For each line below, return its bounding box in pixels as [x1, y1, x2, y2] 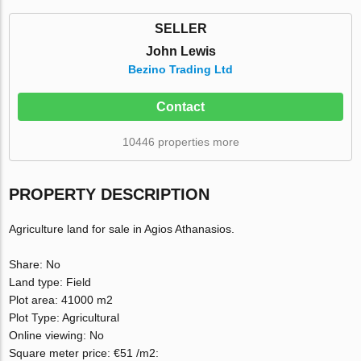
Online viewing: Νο [9, 328, 105, 342]
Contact [156, 99, 205, 114]
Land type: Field [9, 275, 92, 288]
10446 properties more [122, 135, 239, 148]
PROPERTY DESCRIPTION [9, 185, 210, 203]
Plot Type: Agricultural [9, 310, 120, 324]
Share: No [9, 257, 61, 271]
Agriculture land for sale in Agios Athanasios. [9, 222, 235, 235]
